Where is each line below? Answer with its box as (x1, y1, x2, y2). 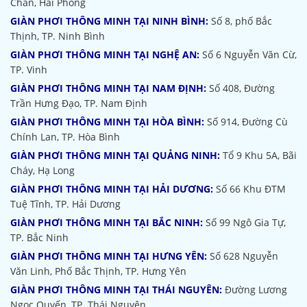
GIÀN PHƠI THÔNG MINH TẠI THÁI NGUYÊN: (10, 283, 222, 296)
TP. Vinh (10, 63, 47, 76)
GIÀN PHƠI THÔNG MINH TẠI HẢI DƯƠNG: (10, 182, 213, 195)
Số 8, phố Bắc (208, 14, 272, 27)
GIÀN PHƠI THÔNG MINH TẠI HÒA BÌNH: (10, 115, 204, 128)
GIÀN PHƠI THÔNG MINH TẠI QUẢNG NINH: (10, 149, 220, 162)
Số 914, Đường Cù (204, 115, 288, 128)
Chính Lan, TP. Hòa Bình (10, 130, 120, 143)
